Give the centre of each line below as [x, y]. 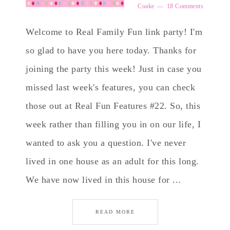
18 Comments [185, 6]
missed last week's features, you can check [110, 87]
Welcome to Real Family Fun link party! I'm [114, 32]
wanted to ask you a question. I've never [106, 143]
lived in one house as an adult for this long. [112, 161]
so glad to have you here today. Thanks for [111, 50]
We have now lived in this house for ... [103, 180]
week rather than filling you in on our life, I [113, 124]
